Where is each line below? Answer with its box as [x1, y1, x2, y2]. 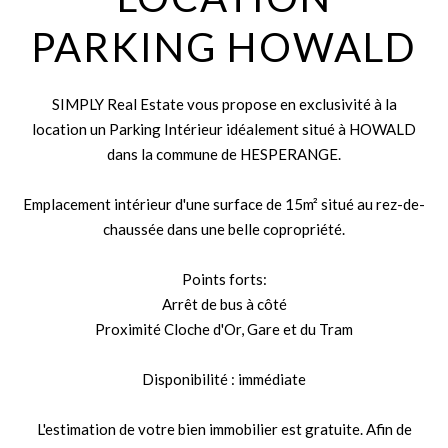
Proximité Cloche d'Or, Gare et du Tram [95, 320, 353, 338]
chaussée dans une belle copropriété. [103, 220, 345, 238]
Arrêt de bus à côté [161, 295, 287, 313]
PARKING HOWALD [31, 23, 417, 71]
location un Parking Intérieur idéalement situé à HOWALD [32, 120, 416, 138]
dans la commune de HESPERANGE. [107, 145, 341, 163]
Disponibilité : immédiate [142, 370, 306, 388]
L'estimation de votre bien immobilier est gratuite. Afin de [36, 420, 412, 438]
